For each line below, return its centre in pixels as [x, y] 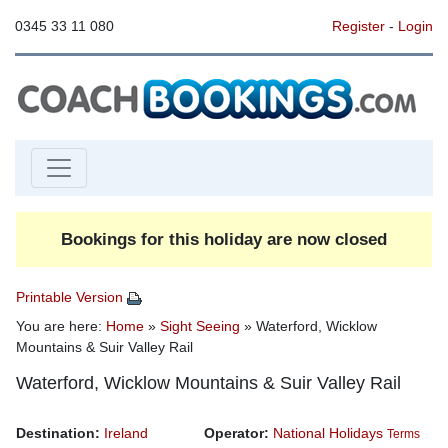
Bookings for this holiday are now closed [224, 239]
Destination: [58, 433]
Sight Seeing [200, 326]
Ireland [126, 433]
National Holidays [328, 433]
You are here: [61, 326]
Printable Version [71, 297]
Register [358, 26]
